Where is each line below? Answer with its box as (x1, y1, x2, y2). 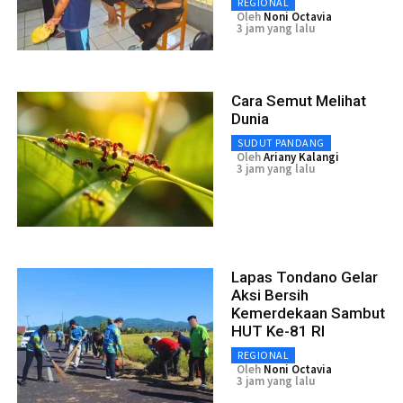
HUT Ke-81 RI (231, 322, 325, 341)
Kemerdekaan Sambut (231, 304, 385, 323)
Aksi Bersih (231, 286, 309, 305)
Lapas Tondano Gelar (231, 268, 378, 287)
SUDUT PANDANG (237, 136, 325, 150)
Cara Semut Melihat (231, 92, 366, 111)
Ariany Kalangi (264, 149, 339, 166)
